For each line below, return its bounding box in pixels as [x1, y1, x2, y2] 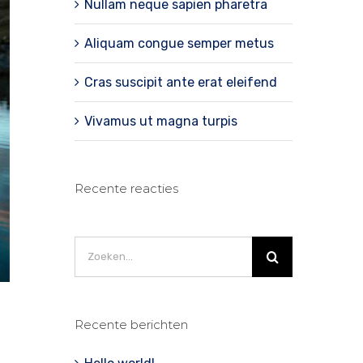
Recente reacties [74, 180, 178, 196]
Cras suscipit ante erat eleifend [83, 74, 277, 90]
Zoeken [73, 238, 118, 254]
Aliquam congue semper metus [83, 35, 274, 51]
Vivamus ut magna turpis [83, 113, 237, 129]
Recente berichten [74, 316, 188, 332]
